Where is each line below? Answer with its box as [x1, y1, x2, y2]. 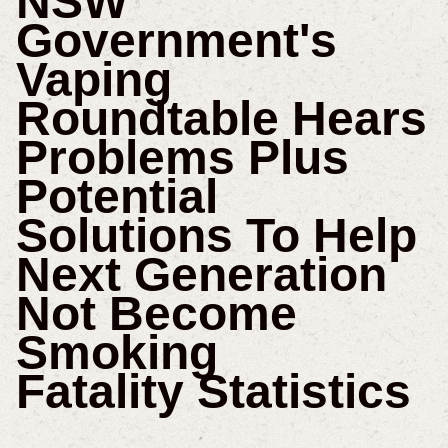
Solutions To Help [15, 209, 417, 263]
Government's [15, 14, 337, 68]
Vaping [15, 53, 172, 107]
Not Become [15, 287, 297, 341]
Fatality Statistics [15, 365, 411, 419]
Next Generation [15, 248, 387, 302]
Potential [15, 170, 218, 224]
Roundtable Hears [15, 92, 427, 146]
